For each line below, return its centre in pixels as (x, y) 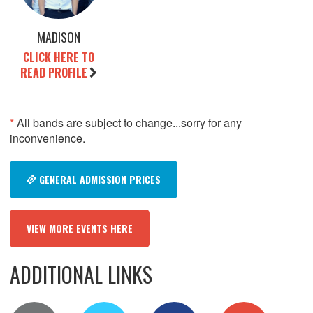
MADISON (59, 37)
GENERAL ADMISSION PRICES (100, 180)
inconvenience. (48, 138)
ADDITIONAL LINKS (81, 275)
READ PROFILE (54, 73)
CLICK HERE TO (59, 58)
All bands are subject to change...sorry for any (128, 123)
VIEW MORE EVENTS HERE (80, 228)
